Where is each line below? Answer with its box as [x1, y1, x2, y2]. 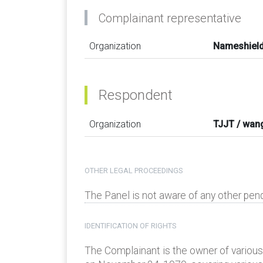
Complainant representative [99, 11, 241, 25]
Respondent [99, 87, 173, 103]
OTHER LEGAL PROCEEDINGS [85, 166, 183, 176]
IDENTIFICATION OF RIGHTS [85, 221, 176, 231]
